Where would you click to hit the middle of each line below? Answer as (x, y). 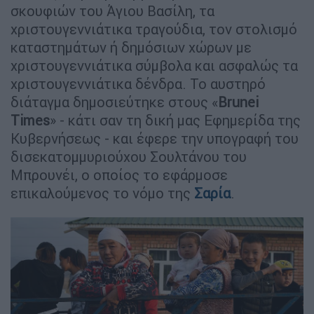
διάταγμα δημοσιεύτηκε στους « (114, 102)
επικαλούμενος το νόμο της (102, 193)
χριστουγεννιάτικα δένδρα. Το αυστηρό (138, 83)
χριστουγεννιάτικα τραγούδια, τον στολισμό (154, 29)
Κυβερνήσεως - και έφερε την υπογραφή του (155, 138)
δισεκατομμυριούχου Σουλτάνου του (129, 156)
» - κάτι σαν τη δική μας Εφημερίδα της (175, 120)
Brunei (238, 102)
